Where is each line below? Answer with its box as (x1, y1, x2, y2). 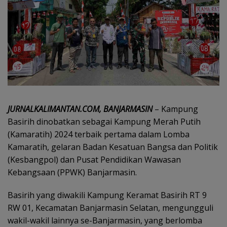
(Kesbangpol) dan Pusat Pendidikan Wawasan (8, 154, 181, 166)
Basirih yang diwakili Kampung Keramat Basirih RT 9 (8, 190, 207, 201)
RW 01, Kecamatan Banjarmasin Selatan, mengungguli (8, 202, 213, 214)
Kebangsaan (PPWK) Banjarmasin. (8, 167, 137, 178)
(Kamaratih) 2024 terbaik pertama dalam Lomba (8, 129, 190, 140)
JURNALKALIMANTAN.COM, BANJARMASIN (8, 103, 153, 115)
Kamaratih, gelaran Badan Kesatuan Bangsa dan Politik (8, 141, 218, 153)
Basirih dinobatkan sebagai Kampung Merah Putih (8, 116, 201, 128)
